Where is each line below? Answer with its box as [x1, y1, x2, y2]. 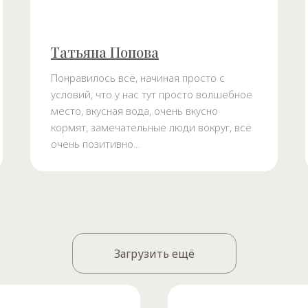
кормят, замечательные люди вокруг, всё [51, 120, 252, 135]
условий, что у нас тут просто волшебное [51, 87, 252, 102]
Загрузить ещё [113, 245, 195, 261]
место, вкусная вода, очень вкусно [51, 104, 218, 118]
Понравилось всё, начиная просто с [51, 71, 225, 85]
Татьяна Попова [51, 43, 159, 62]
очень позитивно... [51, 137, 140, 151]
